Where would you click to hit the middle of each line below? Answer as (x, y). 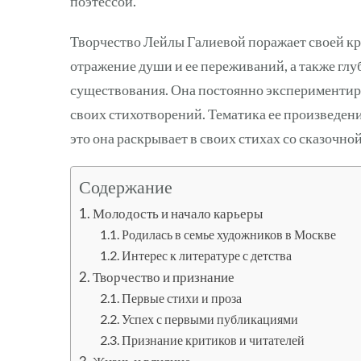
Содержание (126, 187)
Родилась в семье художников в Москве (228, 234)
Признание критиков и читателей (213, 339)
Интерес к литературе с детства (206, 255)
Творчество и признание (164, 276)
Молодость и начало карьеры (178, 213)
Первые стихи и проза (181, 297)
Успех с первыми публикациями (210, 318)
